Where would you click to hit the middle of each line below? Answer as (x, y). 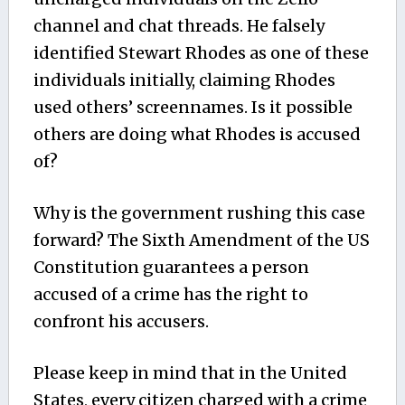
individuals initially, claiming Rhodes (184, 80)
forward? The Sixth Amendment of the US (201, 240)
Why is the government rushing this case (199, 213)
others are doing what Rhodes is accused (197, 135)
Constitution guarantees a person (171, 268)
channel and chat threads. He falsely (179, 26)
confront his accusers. (121, 322)
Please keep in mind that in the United (190, 373)
